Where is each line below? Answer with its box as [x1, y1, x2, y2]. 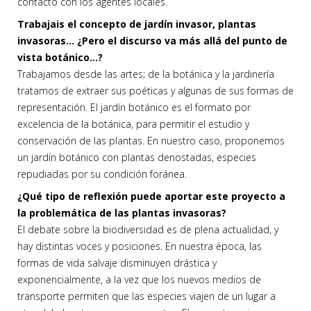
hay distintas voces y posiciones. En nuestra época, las [17, 239, 262, 253]
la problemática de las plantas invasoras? [17, 206, 226, 220]
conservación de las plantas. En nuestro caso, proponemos [17, 134, 285, 148]
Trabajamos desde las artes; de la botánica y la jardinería [17, 67, 274, 81]
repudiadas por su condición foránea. [17, 167, 187, 181]
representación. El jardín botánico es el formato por [17, 101, 251, 115]
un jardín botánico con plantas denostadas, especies [17, 151, 256, 165]
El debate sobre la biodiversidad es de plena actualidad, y [17, 223, 278, 237]
